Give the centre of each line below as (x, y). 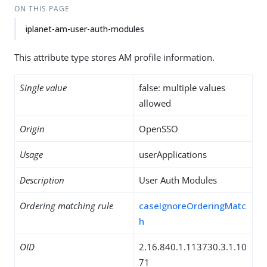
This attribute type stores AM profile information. (114, 57)
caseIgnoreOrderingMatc (193, 206)
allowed (155, 103)
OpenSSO (159, 129)
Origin (32, 129)
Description (42, 180)
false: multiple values (182, 88)
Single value (43, 88)
